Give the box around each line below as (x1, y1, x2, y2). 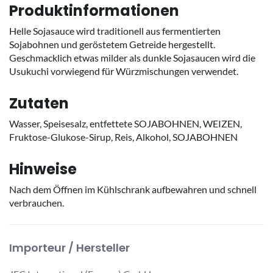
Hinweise (9, 158, 77, 179)
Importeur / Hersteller (9, 239, 130, 255)
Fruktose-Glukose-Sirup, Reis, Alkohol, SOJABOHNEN (9, 130, 238, 143)
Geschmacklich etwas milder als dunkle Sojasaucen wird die (9, 51, 255, 63)
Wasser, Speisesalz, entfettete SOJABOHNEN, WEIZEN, (9, 117, 242, 129)
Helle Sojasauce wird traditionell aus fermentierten (9, 24, 221, 37)
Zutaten (9, 93, 69, 113)
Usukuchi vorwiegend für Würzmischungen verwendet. (9, 65, 238, 77)
